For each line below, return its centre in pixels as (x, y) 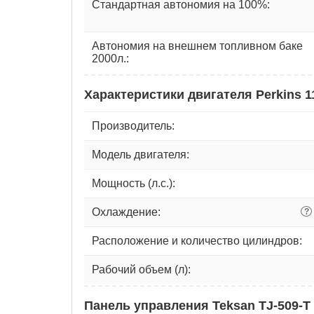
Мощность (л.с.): (134, 183)
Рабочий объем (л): (141, 269)
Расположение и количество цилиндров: (197, 240)
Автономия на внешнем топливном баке (197, 46)
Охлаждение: (126, 212)
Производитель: (133, 125)
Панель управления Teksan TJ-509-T (197, 305)
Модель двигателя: (141, 154)
